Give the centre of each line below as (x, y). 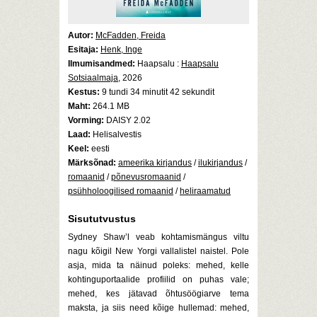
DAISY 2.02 (127, 120)
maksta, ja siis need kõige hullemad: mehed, (158, 308)
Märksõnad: (92, 163)
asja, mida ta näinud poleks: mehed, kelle (158, 265)
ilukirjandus (220, 163)
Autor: (81, 35)
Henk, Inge (121, 50)
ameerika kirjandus (155, 163)
